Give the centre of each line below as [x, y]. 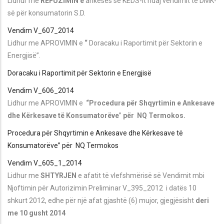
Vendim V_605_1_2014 [45, 163]
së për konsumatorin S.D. [46, 13]
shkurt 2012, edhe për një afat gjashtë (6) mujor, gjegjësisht [101, 200]
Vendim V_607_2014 [41, 30]
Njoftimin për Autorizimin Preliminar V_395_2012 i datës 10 [102, 188]
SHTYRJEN [59, 175]
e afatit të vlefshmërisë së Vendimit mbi [141, 175]
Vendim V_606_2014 [41, 90]
